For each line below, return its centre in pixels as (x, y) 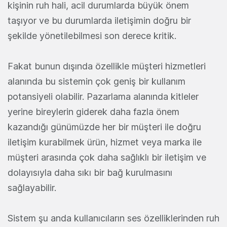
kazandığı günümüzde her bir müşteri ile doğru (104, 127)
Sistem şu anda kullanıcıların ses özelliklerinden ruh (113, 218)
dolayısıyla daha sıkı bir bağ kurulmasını (90, 172)
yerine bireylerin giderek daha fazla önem (93, 111)
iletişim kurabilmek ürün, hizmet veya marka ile (105, 142)
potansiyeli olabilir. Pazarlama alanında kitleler (103, 96)
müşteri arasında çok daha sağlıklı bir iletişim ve (107, 157)
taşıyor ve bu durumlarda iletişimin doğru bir (99, 20)
